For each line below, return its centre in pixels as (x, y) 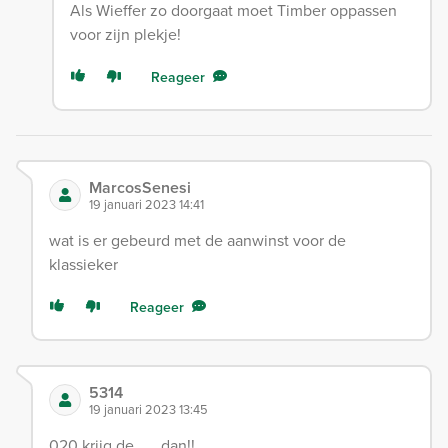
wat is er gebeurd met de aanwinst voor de (197, 240)
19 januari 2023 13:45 (148, 409)
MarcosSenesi (140, 188)
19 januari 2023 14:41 (146, 204)
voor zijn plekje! (125, 34)
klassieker (83, 264)
